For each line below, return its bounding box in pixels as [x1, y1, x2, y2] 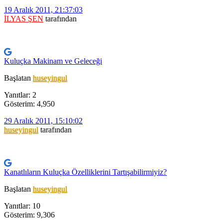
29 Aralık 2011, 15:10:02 [4, 116, 83, 125]
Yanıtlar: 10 [4, 202, 40, 211]
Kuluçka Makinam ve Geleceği [4, 57, 102, 66]
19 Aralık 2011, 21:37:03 [4, 5, 83, 14]
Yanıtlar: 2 [4, 91, 36, 100]
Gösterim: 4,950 [4, 100, 55, 109]
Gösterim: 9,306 [4, 211, 55, 220]
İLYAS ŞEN [4, 14, 43, 23]
